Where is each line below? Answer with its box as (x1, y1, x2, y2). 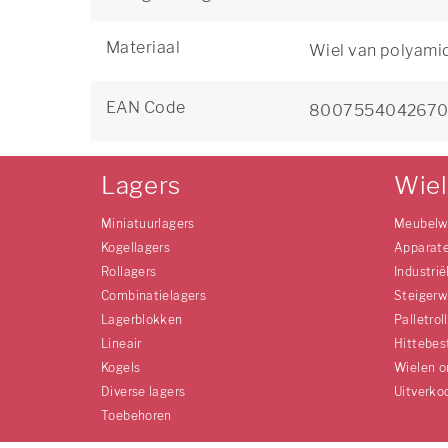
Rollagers (101, 264, 157, 279)
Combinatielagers (101, 288, 207, 303)
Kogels (101, 360, 141, 375)
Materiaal (106, 38, 180, 57)
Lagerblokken (101, 312, 183, 327)
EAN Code (106, 98, 186, 117)
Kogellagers (101, 240, 171, 255)
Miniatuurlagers (101, 216, 195, 231)
